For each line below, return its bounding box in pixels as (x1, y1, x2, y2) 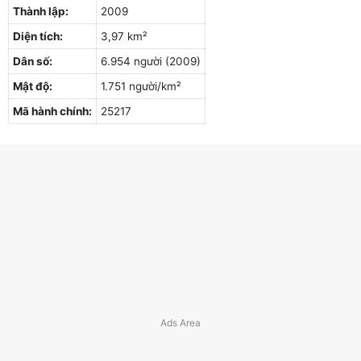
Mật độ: (13, 79, 52, 93)
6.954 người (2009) (101, 54, 201, 68)
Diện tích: (13, 29, 63, 43)
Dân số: (13, 54, 52, 68)
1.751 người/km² (101, 79, 181, 93)
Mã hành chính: (13, 104, 92, 118)
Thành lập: (13, 4, 68, 18)
